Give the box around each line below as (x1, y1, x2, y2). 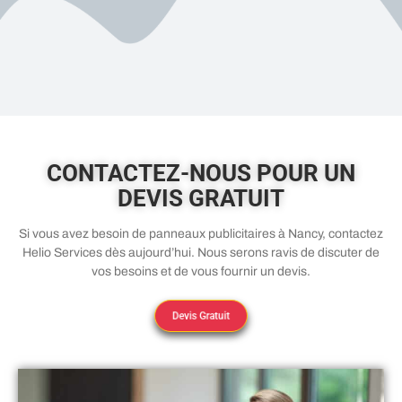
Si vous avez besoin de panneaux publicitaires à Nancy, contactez (19, 226, 383, 240)
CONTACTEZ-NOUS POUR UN (47, 159, 355, 187)
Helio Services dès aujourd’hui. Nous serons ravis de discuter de (22, 245, 380, 259)
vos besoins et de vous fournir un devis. (92, 264, 310, 278)
